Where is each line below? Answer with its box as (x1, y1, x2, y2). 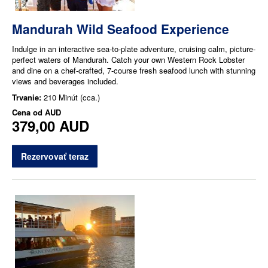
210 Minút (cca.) (44, 91, 100, 103)
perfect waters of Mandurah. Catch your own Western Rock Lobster (12, 53, 245, 65)
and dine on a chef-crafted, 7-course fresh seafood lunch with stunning (12, 64, 255, 76)
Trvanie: (12, 91, 44, 103)
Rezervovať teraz (21, 150, 89, 162)
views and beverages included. (12, 75, 118, 87)
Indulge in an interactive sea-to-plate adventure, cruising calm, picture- (12, 42, 255, 54)
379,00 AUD (12, 115, 89, 136)
